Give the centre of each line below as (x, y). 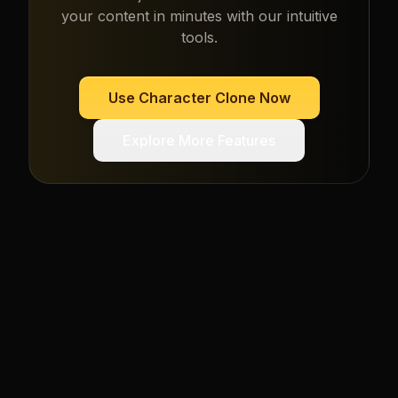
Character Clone (197, 98)
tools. (199, 38)
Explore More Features (199, 141)
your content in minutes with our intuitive (199, 16)
